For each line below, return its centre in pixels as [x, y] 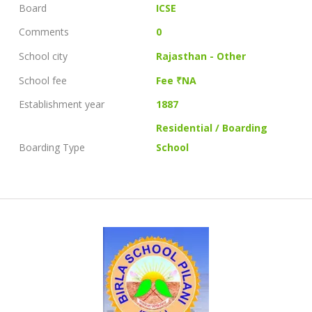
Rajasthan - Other [201, 56]
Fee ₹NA [177, 80]
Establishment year [62, 104]
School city [43, 56]
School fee [43, 80]
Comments [44, 32]
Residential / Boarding [212, 128]
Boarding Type [52, 148]
